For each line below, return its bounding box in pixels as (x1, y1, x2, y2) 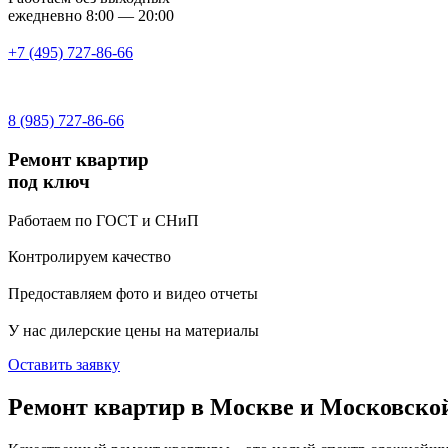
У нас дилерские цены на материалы (8, 321, 259, 339)
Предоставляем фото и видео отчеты (8, 285, 258, 303)
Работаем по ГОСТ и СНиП (8, 211, 199, 229)
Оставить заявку (8, 355, 120, 373)
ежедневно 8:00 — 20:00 (8, 7, 174, 25)
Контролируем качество (8, 248, 171, 266)
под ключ (8, 170, 90, 192)
